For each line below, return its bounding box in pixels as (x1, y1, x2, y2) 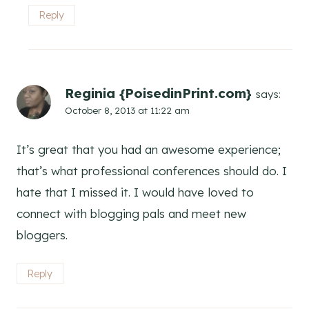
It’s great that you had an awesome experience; (17, 142, 281, 157)
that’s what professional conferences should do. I (17, 163, 287, 179)
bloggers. (17, 228, 68, 243)
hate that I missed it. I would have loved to (17, 185, 254, 200)
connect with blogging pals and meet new (17, 206, 246, 221)
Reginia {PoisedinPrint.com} (65, 85, 252, 102)
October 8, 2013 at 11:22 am (65, 104, 190, 117)
